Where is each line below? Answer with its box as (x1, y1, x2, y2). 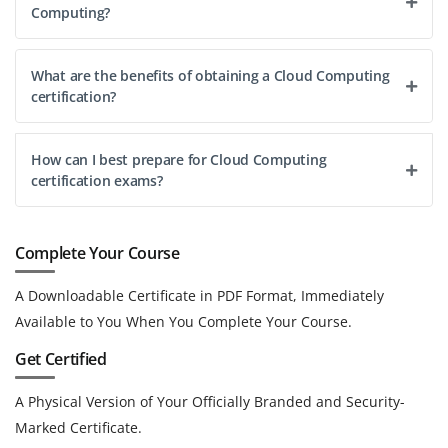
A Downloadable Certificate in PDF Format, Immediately (15, 286, 384, 306)
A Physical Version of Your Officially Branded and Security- (15, 392, 405, 412)
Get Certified (15, 348, 107, 371)
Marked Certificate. (15, 418, 142, 438)
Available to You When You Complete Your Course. (15, 312, 352, 332)
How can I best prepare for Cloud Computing (31, 150, 327, 170)
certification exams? (31, 171, 163, 191)
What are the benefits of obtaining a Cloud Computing (31, 66, 390, 86)
